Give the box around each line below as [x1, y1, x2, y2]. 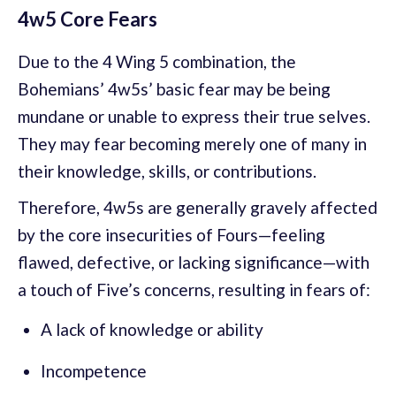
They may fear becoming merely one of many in [18, 133, 367, 155]
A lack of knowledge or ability [41, 319, 263, 340]
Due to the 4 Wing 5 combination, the [18, 51, 296, 72]
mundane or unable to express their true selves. [18, 106, 370, 127]
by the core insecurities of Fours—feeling [18, 225, 325, 246]
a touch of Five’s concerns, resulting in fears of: [18, 279, 370, 301]
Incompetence [41, 361, 147, 382]
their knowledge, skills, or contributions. [18, 161, 316, 182]
